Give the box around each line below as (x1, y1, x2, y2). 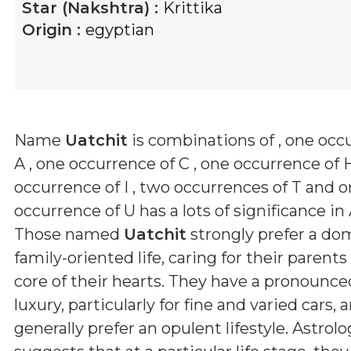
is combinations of (128, 130, 278, 150)
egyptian (85, 20, 154, 39)
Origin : (22, 20, 85, 39)
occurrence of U (14, 201, 136, 220)
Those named (14, 224, 124, 244)
